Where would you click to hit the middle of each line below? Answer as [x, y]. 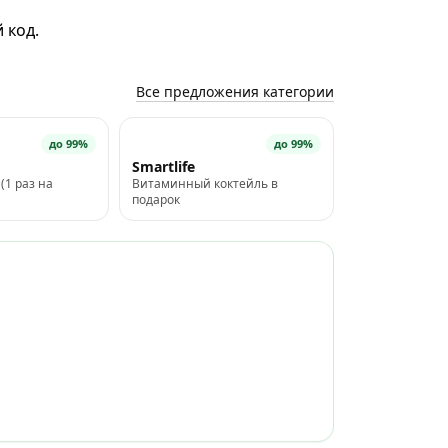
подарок [155, 200]
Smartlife [163, 167]
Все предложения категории [235, 92]
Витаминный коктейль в [204, 184]
